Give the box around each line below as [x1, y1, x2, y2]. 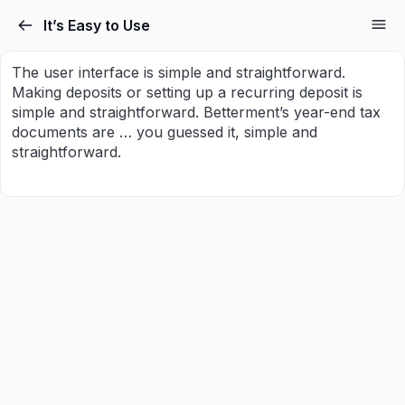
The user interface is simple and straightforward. [12, 63, 345, 81]
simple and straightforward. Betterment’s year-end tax [12, 103, 381, 121]
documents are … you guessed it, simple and [12, 123, 317, 141]
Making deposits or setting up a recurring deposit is [12, 83, 363, 101]
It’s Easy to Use [43, 16, 150, 34]
